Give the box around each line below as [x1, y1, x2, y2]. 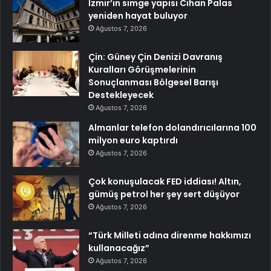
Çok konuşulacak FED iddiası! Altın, [88, 175, 241, 188]
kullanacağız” [88, 241, 149, 254]
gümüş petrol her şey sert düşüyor [88, 188, 240, 200]
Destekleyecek [88, 88, 154, 101]
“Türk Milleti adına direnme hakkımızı [88, 229, 251, 241]
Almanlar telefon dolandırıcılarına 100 [88, 121, 256, 134]
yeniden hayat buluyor [88, 9, 188, 22]
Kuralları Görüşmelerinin [88, 63, 196, 76]
